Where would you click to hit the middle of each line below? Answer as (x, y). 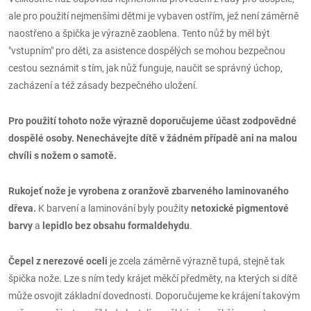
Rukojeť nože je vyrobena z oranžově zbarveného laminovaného (149, 191)
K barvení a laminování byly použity (114, 208)
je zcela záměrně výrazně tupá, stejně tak (196, 261)
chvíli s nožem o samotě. (62, 155)
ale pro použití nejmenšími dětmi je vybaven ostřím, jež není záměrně (153, 16)
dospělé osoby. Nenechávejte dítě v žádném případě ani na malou (153, 138)
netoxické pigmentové (240, 208)
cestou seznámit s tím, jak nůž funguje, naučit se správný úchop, (145, 68)
